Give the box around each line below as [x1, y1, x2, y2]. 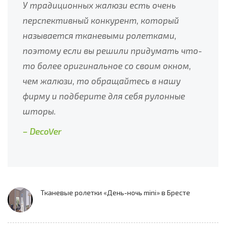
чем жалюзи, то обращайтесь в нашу [23, 76, 181, 86]
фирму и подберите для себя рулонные [23, 91, 185, 101]
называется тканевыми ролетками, [23, 30, 177, 41]
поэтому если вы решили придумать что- [23, 45, 202, 56]
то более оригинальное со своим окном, [23, 61, 191, 71]
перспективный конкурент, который [23, 15, 179, 26]
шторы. [23, 106, 56, 117]
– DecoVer [23, 126, 62, 137]
